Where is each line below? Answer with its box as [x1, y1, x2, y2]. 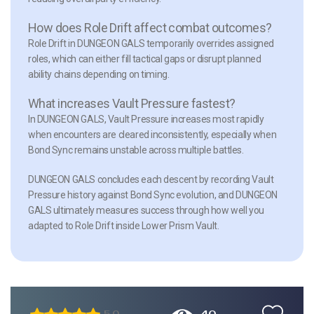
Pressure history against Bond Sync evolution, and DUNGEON [28, 189, 278, 200]
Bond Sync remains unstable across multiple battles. [28, 144, 244, 156]
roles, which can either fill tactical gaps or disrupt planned [28, 53, 261, 64]
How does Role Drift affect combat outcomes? [28, 20, 272, 35]
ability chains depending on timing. [28, 68, 170, 80]
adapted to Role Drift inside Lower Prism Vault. [28, 219, 219, 231]
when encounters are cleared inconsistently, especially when [28, 128, 277, 140]
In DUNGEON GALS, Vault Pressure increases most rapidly [28, 113, 264, 125]
